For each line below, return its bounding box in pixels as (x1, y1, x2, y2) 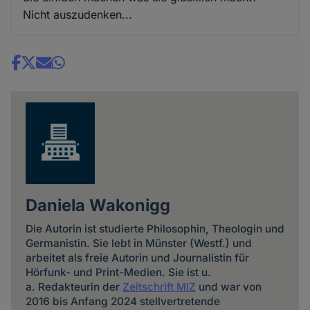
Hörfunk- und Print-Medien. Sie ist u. (25, 266, 211, 280)
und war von (195, 280, 262, 294)
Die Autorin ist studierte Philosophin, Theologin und (25, 222, 284, 236)
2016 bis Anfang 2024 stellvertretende (25, 295, 220, 309)
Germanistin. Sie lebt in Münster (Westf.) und (25, 237, 252, 250)
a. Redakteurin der (25, 280, 122, 294)
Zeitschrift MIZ (122, 280, 196, 294)
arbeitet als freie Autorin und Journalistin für (25, 251, 249, 265)
